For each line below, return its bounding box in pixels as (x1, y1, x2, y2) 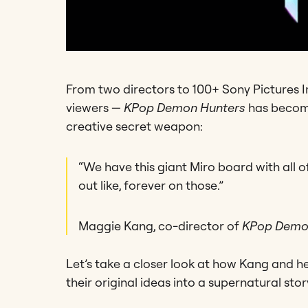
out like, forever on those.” (78, 177, 223, 193)
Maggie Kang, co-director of (78, 217, 239, 234)
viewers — (66, 99, 124, 115)
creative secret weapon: (66, 118, 203, 134)
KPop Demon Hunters (124, 99, 245, 115)
